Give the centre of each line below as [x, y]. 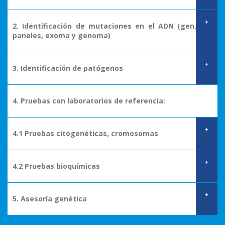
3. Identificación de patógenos [68, 68]
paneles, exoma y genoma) [62, 35]
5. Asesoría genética [50, 198]
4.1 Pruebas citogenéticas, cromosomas [85, 133]
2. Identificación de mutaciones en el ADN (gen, [105, 26]
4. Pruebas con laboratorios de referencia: [89, 100]
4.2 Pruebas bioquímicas [56, 166]
